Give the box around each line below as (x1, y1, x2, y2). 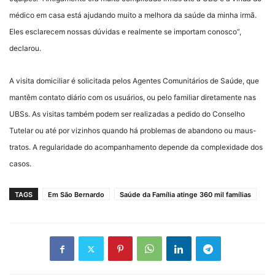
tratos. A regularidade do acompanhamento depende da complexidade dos (9, 142, 263, 152)
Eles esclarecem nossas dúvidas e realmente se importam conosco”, (9, 27, 241, 36)
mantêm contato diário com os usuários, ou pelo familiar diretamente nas (9, 93, 256, 102)
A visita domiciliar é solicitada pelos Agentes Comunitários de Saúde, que (9, 76, 259, 85)
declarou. (9, 44, 41, 53)
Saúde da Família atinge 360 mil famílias (120, 190, 251, 199)
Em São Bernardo (48, 190, 104, 199)
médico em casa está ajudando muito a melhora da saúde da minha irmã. (9, 10, 257, 20)
